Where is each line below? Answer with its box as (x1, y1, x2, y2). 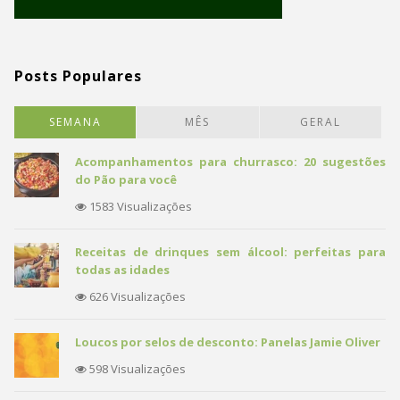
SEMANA (48, 114, 102, 130)
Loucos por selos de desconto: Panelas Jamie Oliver (75, 334, 380, 351)
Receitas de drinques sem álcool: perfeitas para (75, 244, 386, 261)
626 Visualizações (87, 288, 186, 305)
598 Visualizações (87, 361, 186, 378)
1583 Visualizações (87, 198, 192, 215)
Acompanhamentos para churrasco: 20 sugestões (75, 154, 386, 171)
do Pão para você (75, 171, 177, 188)
